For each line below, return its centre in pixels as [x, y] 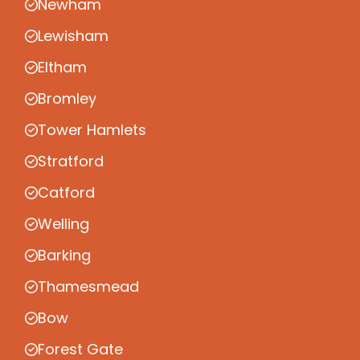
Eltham [62, 67]
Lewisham [73, 36]
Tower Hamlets [92, 130]
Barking [64, 256]
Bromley [67, 99]
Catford [66, 193]
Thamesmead [88, 287]
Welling [63, 224]
